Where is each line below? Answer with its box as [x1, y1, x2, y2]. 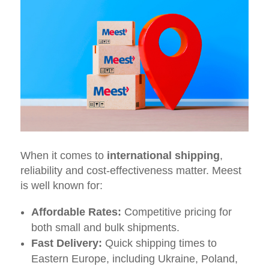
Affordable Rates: [31, 205, 121, 218]
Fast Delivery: [31, 237, 102, 249]
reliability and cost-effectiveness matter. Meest [20, 164, 241, 177]
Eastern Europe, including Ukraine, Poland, [31, 252, 238, 265]
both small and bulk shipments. [31, 221, 180, 234]
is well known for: [20, 179, 103, 192]
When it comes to [20, 149, 107, 162]
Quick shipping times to [101, 237, 217, 249]
